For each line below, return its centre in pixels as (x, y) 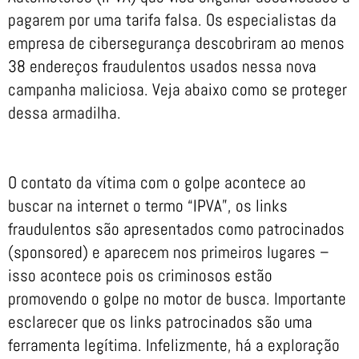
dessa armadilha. (65, 113)
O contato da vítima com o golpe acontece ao (157, 182)
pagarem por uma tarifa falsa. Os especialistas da (172, 20)
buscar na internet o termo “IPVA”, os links (148, 205)
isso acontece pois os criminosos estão (140, 275)
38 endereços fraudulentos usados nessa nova (162, 66)
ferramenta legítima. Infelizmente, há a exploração (174, 345)
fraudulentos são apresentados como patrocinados (176, 228)
